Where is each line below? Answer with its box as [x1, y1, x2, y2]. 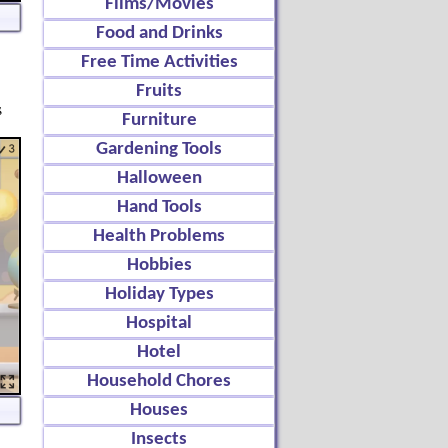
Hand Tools [116, 198, 202, 217]
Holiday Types [104, 285, 214, 304]
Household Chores [87, 372, 231, 391]
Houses [130, 401, 188, 420]
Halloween [116, 169, 202, 188]
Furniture [121, 111, 197, 130]
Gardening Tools [96, 140, 222, 159]
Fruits [136, 82, 182, 101]
